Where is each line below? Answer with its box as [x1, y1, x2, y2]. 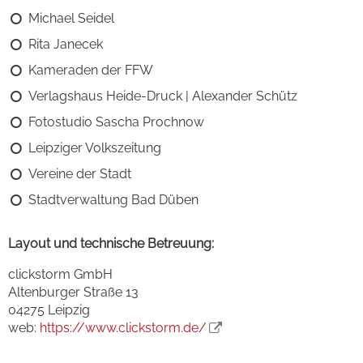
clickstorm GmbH [8, 266, 113, 282]
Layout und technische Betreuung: [8, 235, 214, 251]
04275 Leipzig [8, 301, 90, 318]
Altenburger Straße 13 [8, 284, 139, 300]
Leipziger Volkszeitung [28, 139, 161, 156]
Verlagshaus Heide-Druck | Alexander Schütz [28, 88, 297, 104]
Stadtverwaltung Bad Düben [28, 191, 199, 207]
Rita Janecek [28, 36, 103, 52]
